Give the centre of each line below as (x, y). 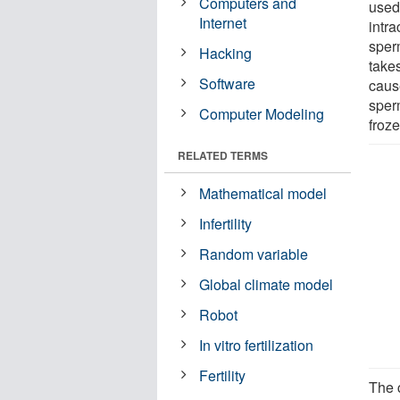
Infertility (226, 223)
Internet (223, 22)
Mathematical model (263, 193)
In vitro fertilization (257, 345)
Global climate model (267, 284)
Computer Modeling (262, 113)
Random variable (254, 254)
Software (228, 83)
